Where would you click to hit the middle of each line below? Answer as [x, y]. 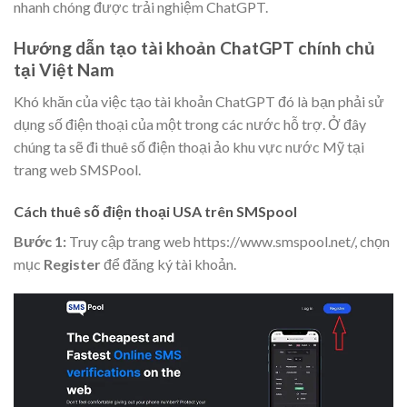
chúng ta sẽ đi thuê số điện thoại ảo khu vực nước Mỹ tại [189, 146]
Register [74, 263]
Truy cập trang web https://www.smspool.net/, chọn [228, 241]
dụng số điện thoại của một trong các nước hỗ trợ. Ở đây [190, 124]
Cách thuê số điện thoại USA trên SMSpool [155, 211]
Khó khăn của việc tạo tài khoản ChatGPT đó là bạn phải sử [199, 101]
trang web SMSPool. [77, 169]
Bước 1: [40, 241]
